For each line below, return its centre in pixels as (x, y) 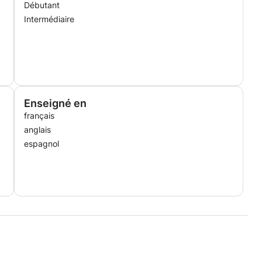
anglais (37, 130)
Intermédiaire (49, 19)
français (39, 116)
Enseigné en (55, 103)
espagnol (42, 144)
